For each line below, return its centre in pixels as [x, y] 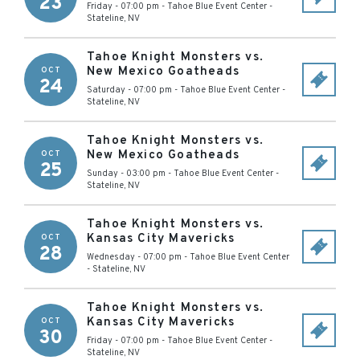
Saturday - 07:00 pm [129, 90]
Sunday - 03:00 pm [126, 174]
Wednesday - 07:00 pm [134, 257]
